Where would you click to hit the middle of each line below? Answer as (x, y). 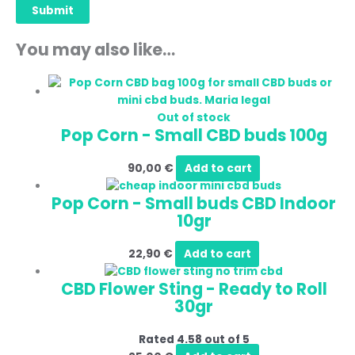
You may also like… (95, 49)
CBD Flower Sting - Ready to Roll (194, 289)
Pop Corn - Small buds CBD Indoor (194, 204)
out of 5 (225, 340)
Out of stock (194, 117)
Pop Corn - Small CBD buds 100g (194, 135)
